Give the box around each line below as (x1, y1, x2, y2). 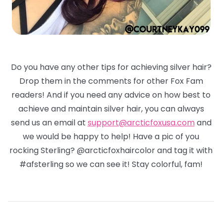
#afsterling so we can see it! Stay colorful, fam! (19, 159, 203, 170)
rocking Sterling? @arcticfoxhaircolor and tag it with (9, 145, 213, 157)
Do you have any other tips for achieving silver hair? (10, 61, 212, 73)
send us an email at (10, 117, 88, 129)
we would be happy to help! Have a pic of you (23, 131, 199, 143)
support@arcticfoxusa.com (87, 117, 195, 129)
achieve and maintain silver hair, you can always (18, 103, 204, 115)
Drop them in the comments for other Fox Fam (19, 75, 203, 87)
